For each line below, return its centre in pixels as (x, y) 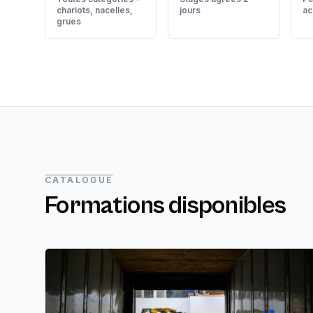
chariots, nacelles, (95, 10)
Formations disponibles (166, 206)
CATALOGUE (79, 180)
